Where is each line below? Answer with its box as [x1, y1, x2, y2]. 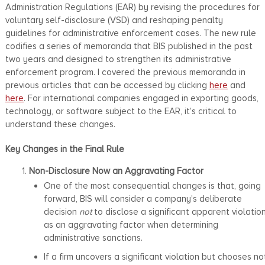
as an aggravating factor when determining [43, 219, 218, 230]
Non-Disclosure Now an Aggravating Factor [28, 165, 203, 176]
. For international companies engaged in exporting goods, [23, 92, 258, 104]
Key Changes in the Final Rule [5, 143, 124, 154]
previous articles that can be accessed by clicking [5, 79, 209, 91]
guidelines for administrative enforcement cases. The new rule [5, 27, 256, 38]
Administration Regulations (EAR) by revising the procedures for [5, 1, 260, 12]
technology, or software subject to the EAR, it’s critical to [5, 105, 237, 117]
